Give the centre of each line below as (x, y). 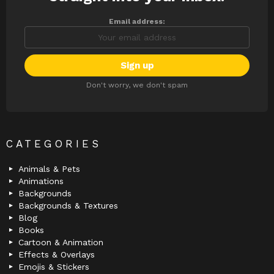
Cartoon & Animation (61, 243)
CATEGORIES (54, 144)
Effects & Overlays (57, 255)
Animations (41, 181)
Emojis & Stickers (54, 267)
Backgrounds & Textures (68, 206)
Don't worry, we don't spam (137, 85)
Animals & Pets (49, 169)
